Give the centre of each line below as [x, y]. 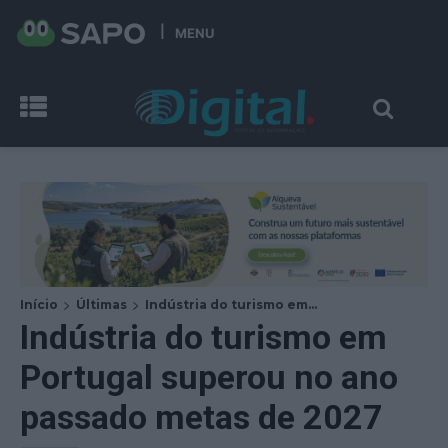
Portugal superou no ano [209, 376]
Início [39, 304]
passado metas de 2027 [201, 416]
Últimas [101, 304]
